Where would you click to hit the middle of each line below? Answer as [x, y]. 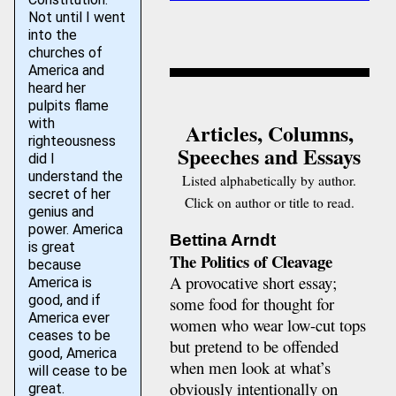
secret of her [69, 194]
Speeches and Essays [270, 156]
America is [60, 282]
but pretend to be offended [254, 346]
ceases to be [69, 335]
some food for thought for [251, 304]
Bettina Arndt [222, 240]
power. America [75, 229]
